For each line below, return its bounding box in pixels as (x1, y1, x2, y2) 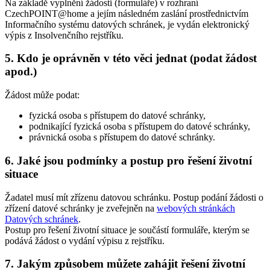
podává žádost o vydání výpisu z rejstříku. (5, 235, 165, 246)
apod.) (5, 65, 37, 78)
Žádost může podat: (5, 90, 80, 101)
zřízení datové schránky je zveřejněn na (5, 202, 157, 213)
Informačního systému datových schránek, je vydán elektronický (5, 19, 250, 30)
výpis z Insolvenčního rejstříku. (5, 30, 124, 40)
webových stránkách (157, 202, 235, 213)
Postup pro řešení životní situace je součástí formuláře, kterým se (5, 224, 250, 235)
